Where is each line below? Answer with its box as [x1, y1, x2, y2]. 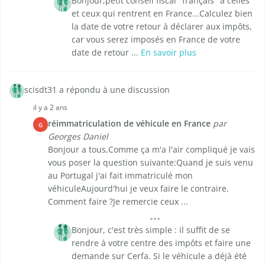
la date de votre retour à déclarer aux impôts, [72, 21, 252, 33]
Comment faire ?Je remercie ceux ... [48, 196, 188, 208]
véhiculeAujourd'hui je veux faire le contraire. [48, 183, 229, 195]
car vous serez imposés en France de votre [72, 34, 240, 46]
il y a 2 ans [33, 102, 67, 113]
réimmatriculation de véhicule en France [48, 118, 211, 130]
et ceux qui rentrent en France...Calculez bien [72, 8, 253, 20]
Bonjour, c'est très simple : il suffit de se [72, 224, 230, 236]
